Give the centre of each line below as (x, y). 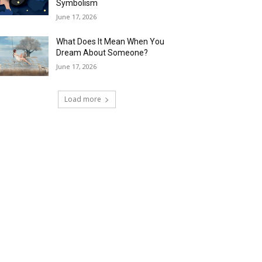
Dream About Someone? (102, 53)
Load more (82, 99)
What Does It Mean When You (111, 42)
